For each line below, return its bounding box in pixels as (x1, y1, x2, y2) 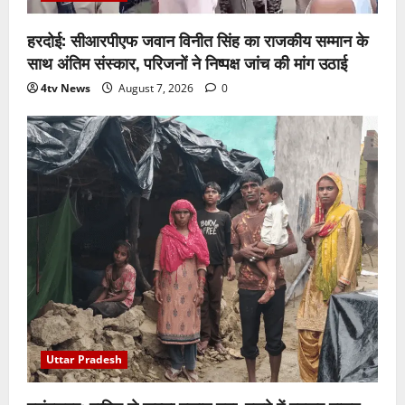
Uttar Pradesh (46, 352, 123, 368)
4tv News (41, 80, 90, 96)
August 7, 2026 (116, 80, 196, 96)
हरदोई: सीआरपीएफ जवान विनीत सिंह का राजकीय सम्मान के (27, 27, 368, 52)
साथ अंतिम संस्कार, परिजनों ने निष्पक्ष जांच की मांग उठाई (27, 50, 347, 74)
